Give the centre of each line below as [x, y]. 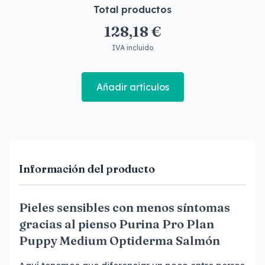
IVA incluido [132, 48]
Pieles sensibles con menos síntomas [125, 207]
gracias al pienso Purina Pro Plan [117, 224]
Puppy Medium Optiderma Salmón [119, 240]
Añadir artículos [132, 87]
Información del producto [87, 169]
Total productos [132, 9]
